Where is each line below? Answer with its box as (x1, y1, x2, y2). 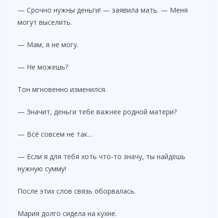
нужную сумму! (18, 163, 66, 173)
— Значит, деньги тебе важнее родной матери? (18, 107, 177, 116)
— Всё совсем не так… (18, 129, 93, 139)
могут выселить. (18, 17, 72, 27)
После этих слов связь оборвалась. (18, 186, 136, 196)
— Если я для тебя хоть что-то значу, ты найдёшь (18, 151, 185, 161)
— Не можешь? (18, 62, 68, 72)
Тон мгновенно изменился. (18, 84, 107, 94)
